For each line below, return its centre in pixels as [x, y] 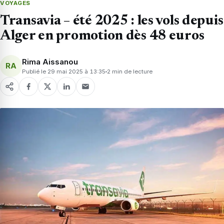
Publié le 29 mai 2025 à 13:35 [64, 71]
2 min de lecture [130, 71]
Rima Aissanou [50, 61]
